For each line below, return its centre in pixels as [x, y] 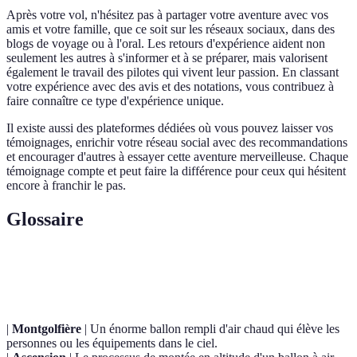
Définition [191, 269]
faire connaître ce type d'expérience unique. [115, 101]
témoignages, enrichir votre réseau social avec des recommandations [177, 143]
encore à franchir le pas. [66, 186]
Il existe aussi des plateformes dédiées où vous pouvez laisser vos [170, 128]
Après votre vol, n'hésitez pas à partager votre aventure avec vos [167, 15]
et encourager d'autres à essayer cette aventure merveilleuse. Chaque [177, 157]
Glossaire [45, 220]
